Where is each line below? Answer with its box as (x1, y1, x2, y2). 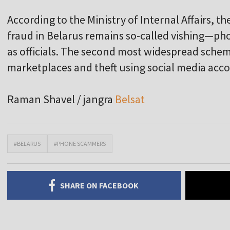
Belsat (115, 92, 145, 107)
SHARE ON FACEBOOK (60, 180, 139, 191)
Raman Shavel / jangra (7, 92, 115, 107)
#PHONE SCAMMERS (54, 140, 106, 148)
